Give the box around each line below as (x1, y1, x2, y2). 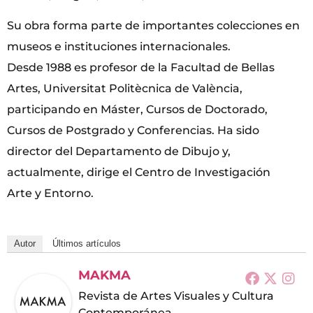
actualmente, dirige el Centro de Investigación (7, 166, 270, 180)
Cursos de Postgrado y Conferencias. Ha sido (7, 124, 259, 138)
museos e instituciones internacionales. (7, 40, 231, 54)
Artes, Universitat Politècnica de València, (7, 82, 242, 96)
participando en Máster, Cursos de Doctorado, (7, 103, 268, 117)
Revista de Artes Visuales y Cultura (78, 289, 274, 303)
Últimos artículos (52, 238, 121, 249)
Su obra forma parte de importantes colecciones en (7, 19, 300, 33)
